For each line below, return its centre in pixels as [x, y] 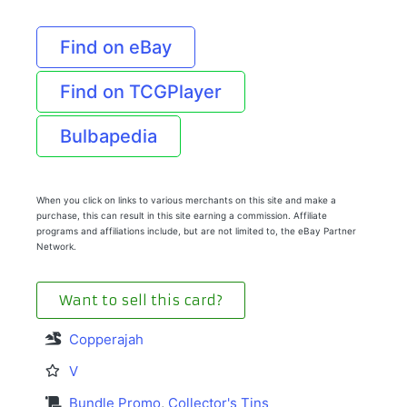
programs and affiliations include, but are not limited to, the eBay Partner [196, 230]
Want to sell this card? [141, 300]
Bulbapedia [109, 136]
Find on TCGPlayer [141, 91]
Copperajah [106, 339]
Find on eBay [116, 47]
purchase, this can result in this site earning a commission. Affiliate [182, 215]
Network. [56, 246]
